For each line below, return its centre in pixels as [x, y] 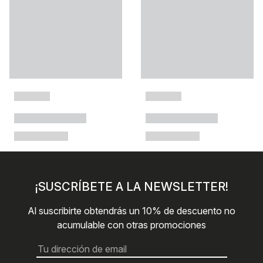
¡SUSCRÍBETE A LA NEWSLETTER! [131, 187]
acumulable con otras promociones [131, 225]
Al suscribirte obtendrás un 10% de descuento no [131, 211]
